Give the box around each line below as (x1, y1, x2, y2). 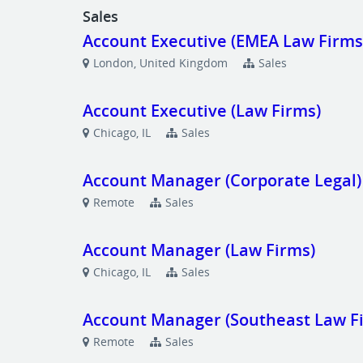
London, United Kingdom (93, 55, 228, 70)
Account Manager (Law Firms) (83, 239, 316, 261)
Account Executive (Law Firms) (83, 100, 322, 122)
